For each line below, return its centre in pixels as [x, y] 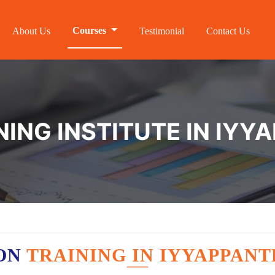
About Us [32, 31]
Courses [91, 30]
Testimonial [162, 31]
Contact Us [228, 31]
